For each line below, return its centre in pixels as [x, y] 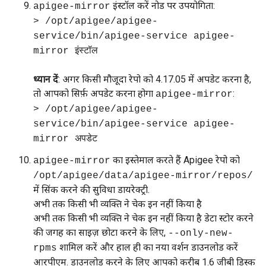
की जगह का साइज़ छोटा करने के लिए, [101, 232]
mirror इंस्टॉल [66, 51]
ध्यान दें [46, 79]
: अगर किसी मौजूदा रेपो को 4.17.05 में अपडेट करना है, [155, 79]
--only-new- [201, 233]
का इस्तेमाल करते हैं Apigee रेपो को [175, 160]
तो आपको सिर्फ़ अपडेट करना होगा [94, 94]
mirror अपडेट [65, 139]
